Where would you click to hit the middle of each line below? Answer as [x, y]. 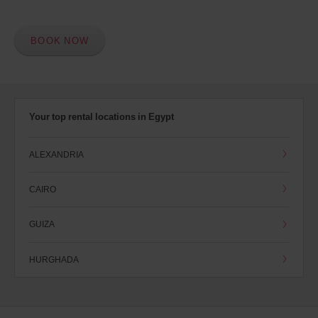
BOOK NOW [60, 40]
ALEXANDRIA [56, 155]
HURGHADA [54, 259]
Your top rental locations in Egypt [102, 116]
